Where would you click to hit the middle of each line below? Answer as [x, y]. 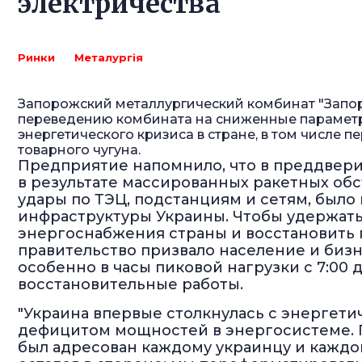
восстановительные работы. [130, 284]
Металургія [109, 57]
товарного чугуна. [79, 150]
